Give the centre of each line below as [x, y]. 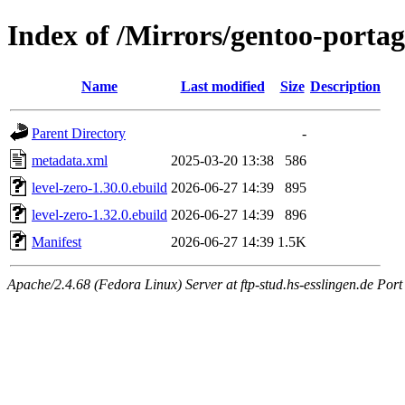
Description [345, 86]
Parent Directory [79, 133]
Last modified [222, 86]
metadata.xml [70, 160]
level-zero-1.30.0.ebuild [99, 187]
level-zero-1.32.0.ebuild [99, 214]
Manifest [57, 241]
